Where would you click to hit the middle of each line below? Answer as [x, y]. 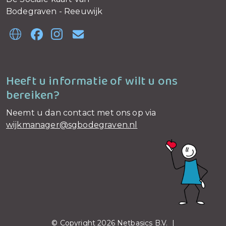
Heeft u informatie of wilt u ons [92, 81]
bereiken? [33, 96]
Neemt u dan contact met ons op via [81, 113]
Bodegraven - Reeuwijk [54, 11]
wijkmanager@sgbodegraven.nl [72, 125]
